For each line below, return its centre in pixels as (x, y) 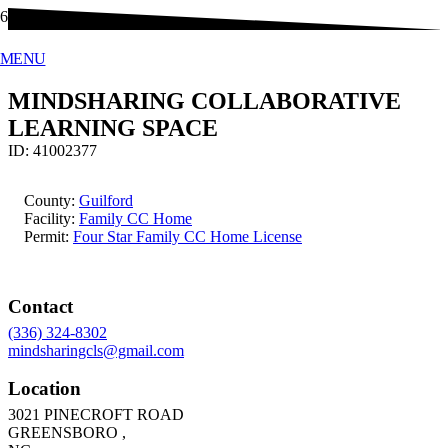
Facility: (51, 218)
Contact (40, 307)
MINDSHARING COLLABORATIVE (204, 100)
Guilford (106, 200)
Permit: (48, 236)
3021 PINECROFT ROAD (96, 415)
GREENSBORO (63, 433)
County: (51, 200)
